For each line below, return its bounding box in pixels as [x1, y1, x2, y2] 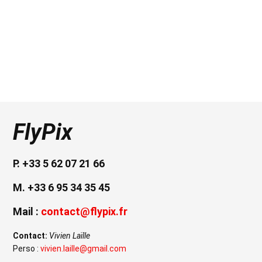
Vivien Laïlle [49, 230, 90, 240]
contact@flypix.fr [41, 205, 127, 218]
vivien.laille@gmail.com [40, 243, 126, 253]
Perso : [13, 243, 40, 253]
